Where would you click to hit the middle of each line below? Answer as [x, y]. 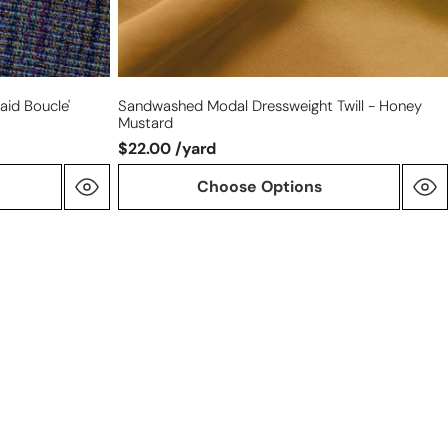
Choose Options [259, 186]
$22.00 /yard [167, 148]
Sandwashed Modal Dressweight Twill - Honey [270, 106]
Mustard [146, 123]
